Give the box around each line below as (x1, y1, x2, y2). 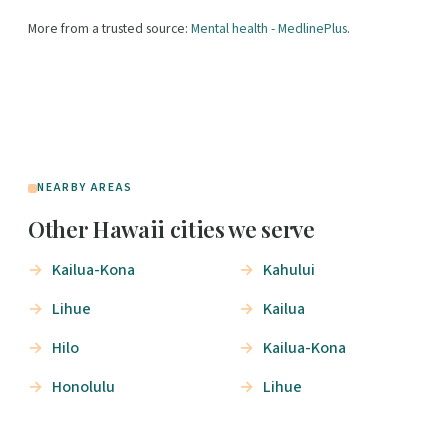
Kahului (263, 259, 315, 282)
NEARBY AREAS (37, 179, 133, 197)
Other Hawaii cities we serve (28, 214, 315, 245)
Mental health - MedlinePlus (191, 18, 347, 39)
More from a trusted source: (28, 18, 191, 39)
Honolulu (52, 376, 115, 399)
